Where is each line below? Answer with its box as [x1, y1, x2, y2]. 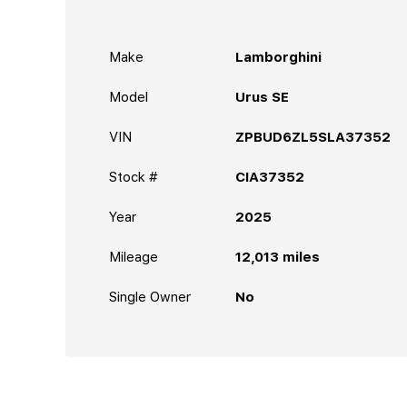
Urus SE [235, 88, 289, 105]
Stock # [109, 168, 158, 185]
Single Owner [109, 288, 191, 305]
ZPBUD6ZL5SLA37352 [235, 128, 391, 145]
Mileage [109, 248, 158, 265]
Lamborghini [235, 48, 322, 65]
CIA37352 [235, 168, 304, 185]
